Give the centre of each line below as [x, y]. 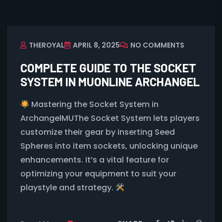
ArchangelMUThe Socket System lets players [110, 118]
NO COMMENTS [157, 45]
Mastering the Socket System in [94, 104]
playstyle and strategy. [68, 188]
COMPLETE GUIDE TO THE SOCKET [108, 68]
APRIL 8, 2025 [96, 45]
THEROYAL [47, 45]
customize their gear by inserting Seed [98, 132]
